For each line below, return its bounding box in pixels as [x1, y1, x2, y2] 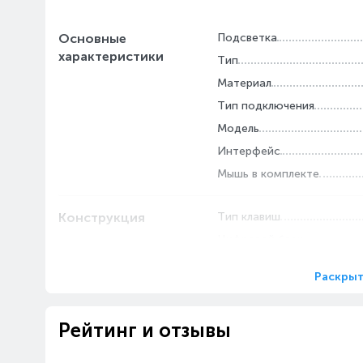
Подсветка [217, 31, 277, 45]
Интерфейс [217, 144, 280, 158]
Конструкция [58, 210, 145, 225]
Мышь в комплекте [217, 167, 319, 181]
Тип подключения [217, 99, 314, 113]
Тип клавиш [217, 210, 280, 224]
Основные [58, 31, 126, 46]
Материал [217, 76, 271, 90]
